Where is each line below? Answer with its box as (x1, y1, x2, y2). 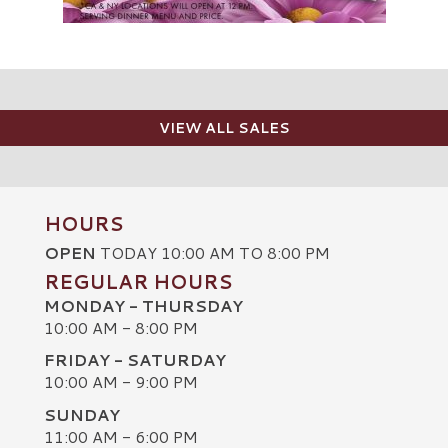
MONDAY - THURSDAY (44, 293, 243, 317)
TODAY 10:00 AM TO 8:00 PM (96, 240, 330, 264)
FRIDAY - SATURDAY (44, 348, 226, 372)
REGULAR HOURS (44, 267, 232, 295)
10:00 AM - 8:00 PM (44, 315, 198, 339)
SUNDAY (44, 402, 120, 426)
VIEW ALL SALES (158, 117, 290, 138)
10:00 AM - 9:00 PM (44, 370, 198, 394)
